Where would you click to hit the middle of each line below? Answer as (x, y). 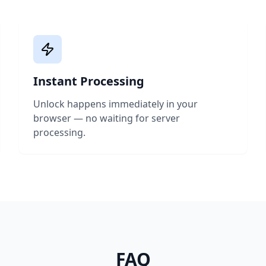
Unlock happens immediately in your (115, 104)
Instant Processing (89, 81)
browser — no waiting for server (107, 118)
